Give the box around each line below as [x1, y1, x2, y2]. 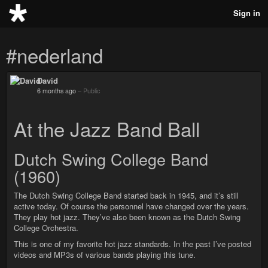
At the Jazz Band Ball [14, 114, 200, 142]
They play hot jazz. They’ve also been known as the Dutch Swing [14, 211, 240, 223]
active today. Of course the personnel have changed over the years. [14, 200, 249, 212]
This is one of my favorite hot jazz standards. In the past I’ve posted [14, 238, 251, 249]
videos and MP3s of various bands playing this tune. [14, 249, 196, 260]
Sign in [233, 7, 260, 19]
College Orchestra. [14, 222, 78, 233]
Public [83, 86, 100, 95]
